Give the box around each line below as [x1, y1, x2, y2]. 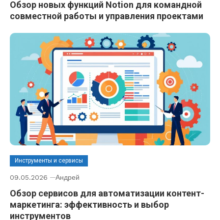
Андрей [55, 173, 80, 182]
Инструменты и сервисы [15, 157, 83, 165]
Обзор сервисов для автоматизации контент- [10, 188, 204, 199]
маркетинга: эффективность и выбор [10, 199, 169, 210]
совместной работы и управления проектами [10, 10, 203, 21]
